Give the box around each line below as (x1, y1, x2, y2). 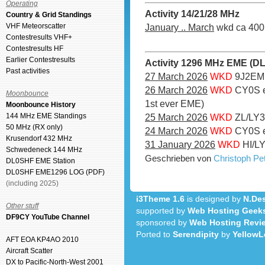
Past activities (6, 67, 50, 75)
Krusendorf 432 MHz (6, 134, 72, 143)
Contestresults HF (6, 44, 63, 53)
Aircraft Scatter (6, 247, 53, 255)
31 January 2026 (145, 139, 215, 150)
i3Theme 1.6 (136, 194, 185, 203)
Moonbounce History (6, 101, 76, 109)
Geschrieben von (145, 153, 214, 163)
